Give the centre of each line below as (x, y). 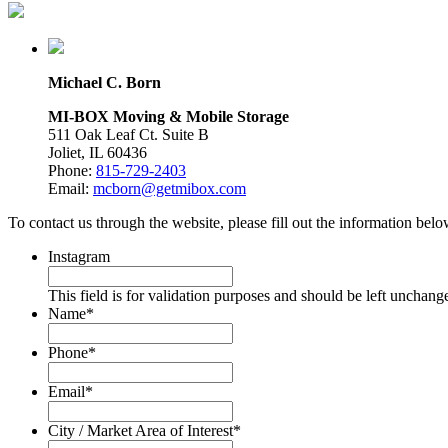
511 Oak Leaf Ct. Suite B (128, 134)
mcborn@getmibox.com (169, 188)
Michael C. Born (104, 82)
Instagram (79, 256)
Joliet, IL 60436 (97, 152)
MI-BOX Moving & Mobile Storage (168, 116)
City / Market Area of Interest (140, 430)
